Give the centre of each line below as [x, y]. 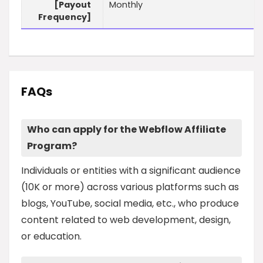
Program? [52, 146]
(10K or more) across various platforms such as [130, 187]
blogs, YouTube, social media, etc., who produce [130, 203]
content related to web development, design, [126, 220]
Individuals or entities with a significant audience [131, 170]
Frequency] [65, 17]
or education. [51, 236]
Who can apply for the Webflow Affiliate [127, 129]
